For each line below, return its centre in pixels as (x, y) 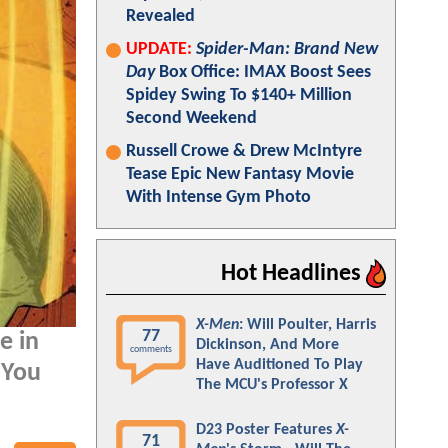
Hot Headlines (293, 274)
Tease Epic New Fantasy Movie (240, 174)
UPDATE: (159, 49)
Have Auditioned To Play (279, 365)
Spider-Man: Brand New (287, 49)
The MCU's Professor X (272, 385)
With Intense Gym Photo (218, 197)
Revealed (160, 16)
